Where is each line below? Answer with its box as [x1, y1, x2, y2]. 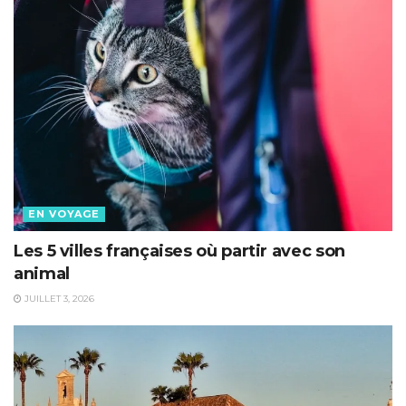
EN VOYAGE [28, 207, 100, 220]
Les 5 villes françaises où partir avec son [14, 240, 345, 261]
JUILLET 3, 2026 [22, 292, 94, 304]
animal [14, 263, 70, 284]
